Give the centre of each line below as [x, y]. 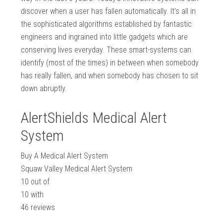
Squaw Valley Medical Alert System [77, 169]
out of [39, 182]
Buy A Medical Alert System [65, 156]
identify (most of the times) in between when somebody [110, 63]
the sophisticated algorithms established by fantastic [107, 24]
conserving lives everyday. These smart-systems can [106, 50]
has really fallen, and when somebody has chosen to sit [110, 76]
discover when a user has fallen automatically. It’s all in [109, 11]
